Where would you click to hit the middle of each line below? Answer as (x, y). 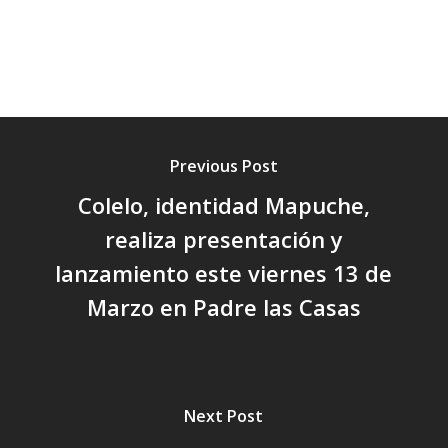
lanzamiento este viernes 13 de (224, 272)
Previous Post (223, 165)
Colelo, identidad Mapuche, (223, 204)
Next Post (224, 415)
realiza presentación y (223, 238)
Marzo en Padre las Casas (223, 306)
